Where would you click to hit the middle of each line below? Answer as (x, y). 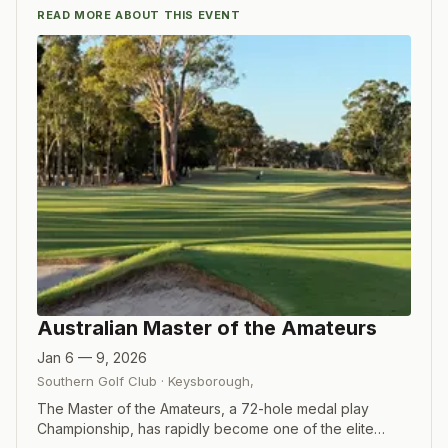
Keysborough (209, 380)
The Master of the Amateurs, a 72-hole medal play (203, 408)
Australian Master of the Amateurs (207, 327)
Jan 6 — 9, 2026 (92, 357)
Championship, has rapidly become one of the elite (205, 428)
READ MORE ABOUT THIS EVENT (139, 15)
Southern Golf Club (97, 380)
